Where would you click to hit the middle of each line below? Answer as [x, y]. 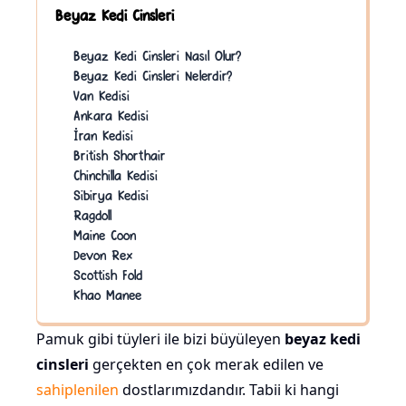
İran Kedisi [103, 135]
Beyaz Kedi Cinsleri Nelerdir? [153, 75]
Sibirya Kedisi [111, 195]
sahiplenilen [77, 390]
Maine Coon [105, 235]
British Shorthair [119, 155]
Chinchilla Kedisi [116, 175]
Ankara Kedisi [111, 115]
